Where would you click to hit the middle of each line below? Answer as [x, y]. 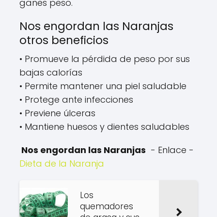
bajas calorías [51, 73]
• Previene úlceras [57, 113]
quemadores [107, 207]
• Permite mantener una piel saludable [103, 86]
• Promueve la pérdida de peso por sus [105, 59]
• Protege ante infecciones [76, 100]
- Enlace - [170, 150]
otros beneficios [64, 40]
